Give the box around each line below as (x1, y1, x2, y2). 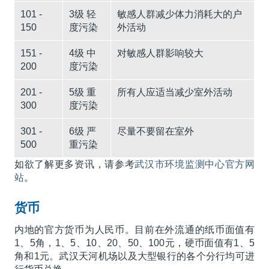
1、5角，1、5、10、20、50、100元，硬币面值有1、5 (14, 238, 255, 248)
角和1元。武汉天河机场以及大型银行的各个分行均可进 (14, 251, 255, 261)
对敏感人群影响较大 (116, 48, 204, 58)
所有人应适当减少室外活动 (116, 87, 232, 97)
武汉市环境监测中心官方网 (134, 159, 255, 169)
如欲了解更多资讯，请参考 (14, 159, 135, 169)
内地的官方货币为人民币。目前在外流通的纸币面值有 (14, 225, 255, 235)
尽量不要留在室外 (116, 126, 194, 136)
